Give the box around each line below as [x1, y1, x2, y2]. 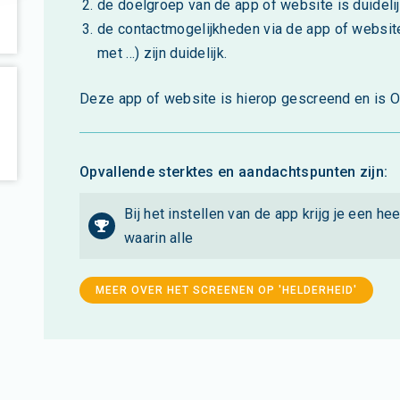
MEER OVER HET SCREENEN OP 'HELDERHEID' [96, 283, 357, 296]
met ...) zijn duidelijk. [97, 44, 228, 62]
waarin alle [124, 229, 194, 246]
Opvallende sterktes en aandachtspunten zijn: [79, 162, 388, 180]
